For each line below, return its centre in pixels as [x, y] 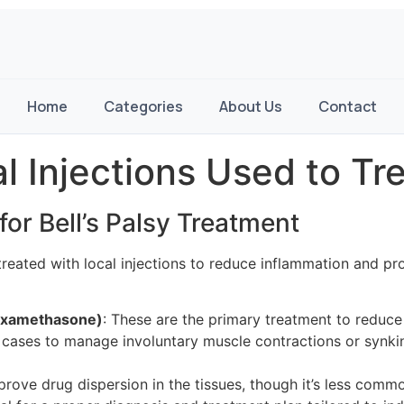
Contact [348, 106]
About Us [251, 106]
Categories [143, 106]
